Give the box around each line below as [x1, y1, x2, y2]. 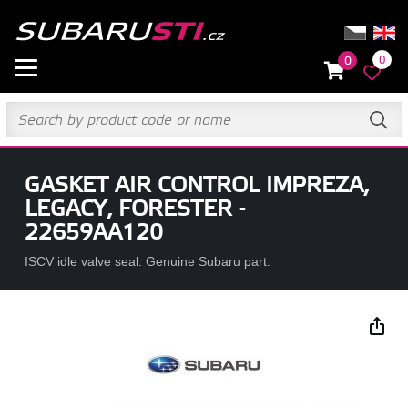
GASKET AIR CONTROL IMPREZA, [24, 172, 369, 199]
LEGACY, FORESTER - [24, 196, 245, 223]
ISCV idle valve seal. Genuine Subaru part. [24, 254, 270, 269]
